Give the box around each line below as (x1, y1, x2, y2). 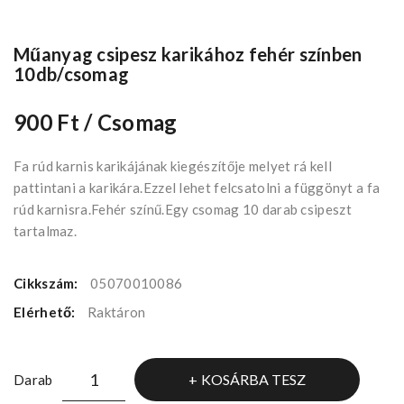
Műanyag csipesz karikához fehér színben (14, 43, 363, 66)
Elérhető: (14, 304, 78, 321)
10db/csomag (14, 63, 130, 86)
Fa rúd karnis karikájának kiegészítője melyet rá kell (14, 158, 332, 175)
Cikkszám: (14, 275, 81, 292)
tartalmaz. (14, 223, 77, 240)
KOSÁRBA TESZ (200, 371, 306, 389)
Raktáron (87, 304, 146, 321)
